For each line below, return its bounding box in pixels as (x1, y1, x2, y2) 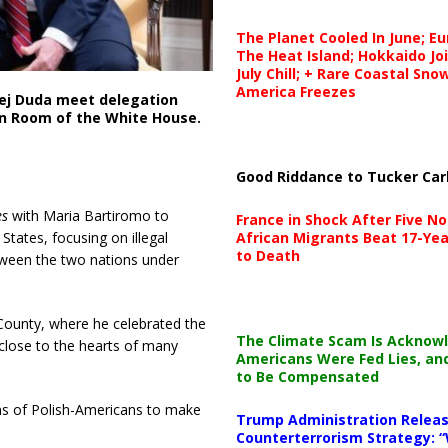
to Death (235, 245, 300, 265)
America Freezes (235, 81, 356, 101)
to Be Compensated (235, 366, 379, 386)
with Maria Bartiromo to (7, 206, 169, 226)
